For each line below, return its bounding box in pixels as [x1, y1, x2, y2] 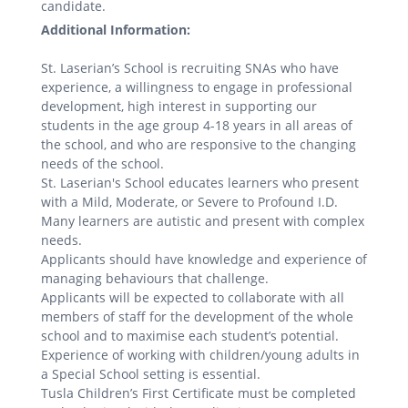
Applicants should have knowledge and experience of [41, 250, 367, 268]
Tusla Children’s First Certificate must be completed [41, 383, 356, 402]
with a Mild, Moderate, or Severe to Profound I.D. [41, 192, 338, 210]
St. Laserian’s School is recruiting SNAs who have [41, 58, 339, 76]
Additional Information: [41, 20, 190, 38]
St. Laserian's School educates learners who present [41, 173, 359, 191]
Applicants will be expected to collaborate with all [41, 288, 344, 306]
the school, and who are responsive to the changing [41, 135, 356, 153]
